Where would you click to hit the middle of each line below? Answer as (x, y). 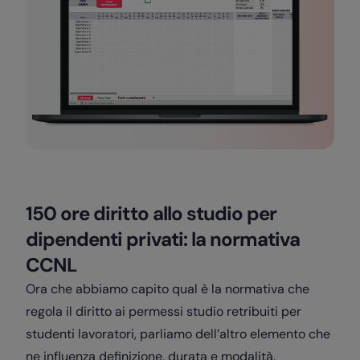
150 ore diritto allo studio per (151, 213)
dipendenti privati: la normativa (163, 239)
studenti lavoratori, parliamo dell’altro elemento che (178, 333)
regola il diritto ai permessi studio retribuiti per (164, 311)
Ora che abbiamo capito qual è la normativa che (168, 288)
